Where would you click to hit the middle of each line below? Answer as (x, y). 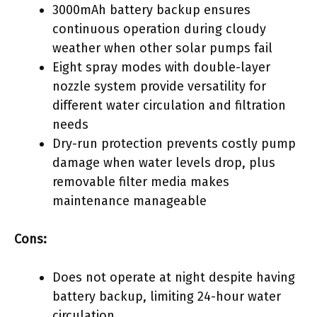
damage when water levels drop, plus (164, 162)
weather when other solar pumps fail (162, 48)
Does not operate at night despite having (174, 277)
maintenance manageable (129, 201)
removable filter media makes (141, 181)
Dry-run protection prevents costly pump (174, 143)
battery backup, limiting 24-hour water (167, 296)
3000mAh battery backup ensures (151, 10)
